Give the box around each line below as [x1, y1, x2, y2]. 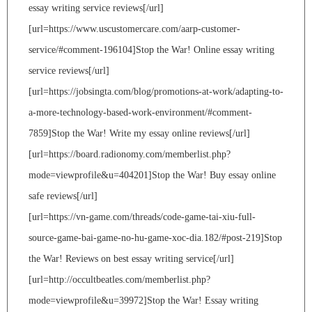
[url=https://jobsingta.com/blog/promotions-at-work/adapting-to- [29, 86, 283, 97]
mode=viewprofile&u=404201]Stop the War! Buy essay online [29, 169, 276, 180]
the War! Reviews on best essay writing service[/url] [29, 253, 234, 264]
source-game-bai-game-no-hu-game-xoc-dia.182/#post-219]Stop [29, 232, 282, 243]
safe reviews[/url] [29, 190, 97, 201]
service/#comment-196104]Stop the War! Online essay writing [29, 44, 274, 55]
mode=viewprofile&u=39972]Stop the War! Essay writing [29, 295, 258, 306]
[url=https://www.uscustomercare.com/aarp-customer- [29, 23, 240, 34]
